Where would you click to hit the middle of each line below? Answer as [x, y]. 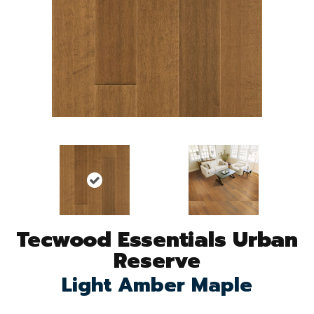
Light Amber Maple [157, 285]
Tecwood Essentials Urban [157, 239]
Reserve [157, 260]
